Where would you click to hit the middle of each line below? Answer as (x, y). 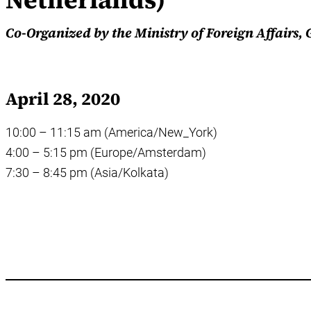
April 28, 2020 (63, 99)
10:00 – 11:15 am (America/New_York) (111, 133)
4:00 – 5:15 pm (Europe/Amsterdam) (106, 153)
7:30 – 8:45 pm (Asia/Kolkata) (87, 173)
